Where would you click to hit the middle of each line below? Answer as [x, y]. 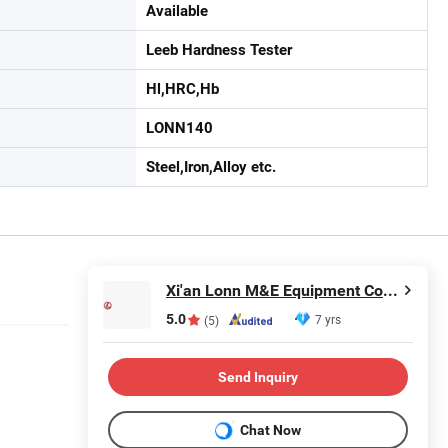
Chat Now [270, 429]
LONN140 [179, 128]
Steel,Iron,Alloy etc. [211, 167]
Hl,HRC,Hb [182, 89]
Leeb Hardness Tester [219, 50]
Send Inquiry [258, 376]
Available [177, 11]
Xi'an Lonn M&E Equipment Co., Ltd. [390, 290]
